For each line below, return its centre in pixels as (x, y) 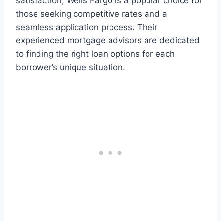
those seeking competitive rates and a (92, 14)
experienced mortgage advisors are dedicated (108, 41)
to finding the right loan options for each (95, 54)
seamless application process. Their (87, 27)
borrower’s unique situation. (71, 67)
